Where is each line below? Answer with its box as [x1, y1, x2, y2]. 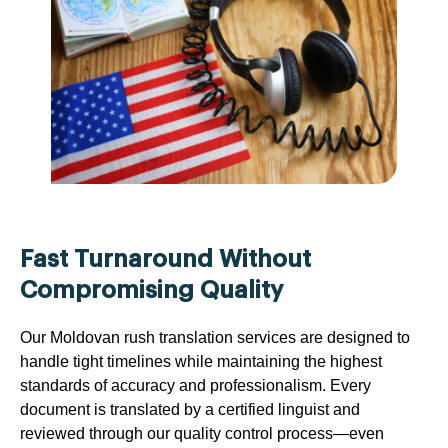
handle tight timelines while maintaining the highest [20, 352, 382, 370]
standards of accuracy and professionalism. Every [20, 376, 371, 394]
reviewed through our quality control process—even [20, 424, 384, 442]
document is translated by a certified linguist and [20, 400, 360, 418]
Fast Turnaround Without [20, 246, 311, 271]
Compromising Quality [20, 277, 283, 302]
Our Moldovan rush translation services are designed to [20, 328, 410, 346]
